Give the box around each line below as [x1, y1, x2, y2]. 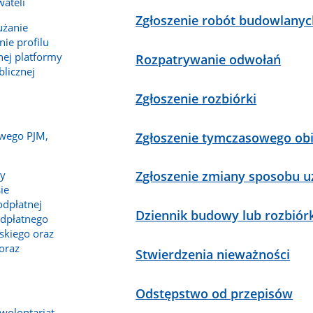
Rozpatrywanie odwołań [136, 51, 282, 68]
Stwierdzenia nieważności [136, 245, 291, 263]
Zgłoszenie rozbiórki [136, 89, 257, 107]
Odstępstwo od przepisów [136, 284, 293, 302]
